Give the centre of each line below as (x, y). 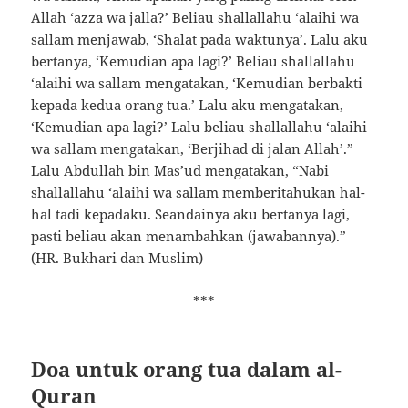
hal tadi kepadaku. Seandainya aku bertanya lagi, (191, 214)
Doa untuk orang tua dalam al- (187, 368)
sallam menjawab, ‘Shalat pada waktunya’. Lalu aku (200, 39)
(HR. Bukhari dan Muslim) (117, 257)
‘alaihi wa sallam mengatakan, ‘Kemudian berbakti (197, 82)
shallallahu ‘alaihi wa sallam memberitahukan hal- (199, 192)
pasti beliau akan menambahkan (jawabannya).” (189, 235)
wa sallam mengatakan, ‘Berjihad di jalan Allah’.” (193, 148)
